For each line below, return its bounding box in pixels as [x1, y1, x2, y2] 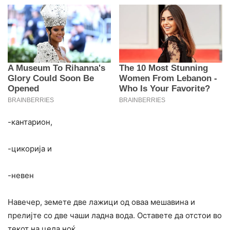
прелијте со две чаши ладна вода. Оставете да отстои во [8, 210, 222, 221]
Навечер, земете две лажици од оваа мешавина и [8, 197, 195, 207]
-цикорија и [8, 144, 52, 154]
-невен [8, 170, 34, 181]
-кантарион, [8, 117, 52, 127]
